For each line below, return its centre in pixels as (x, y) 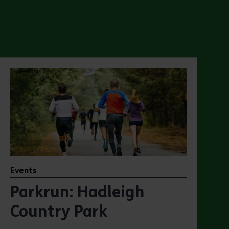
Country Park (59, 211)
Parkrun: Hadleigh (78, 192)
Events (24, 170)
